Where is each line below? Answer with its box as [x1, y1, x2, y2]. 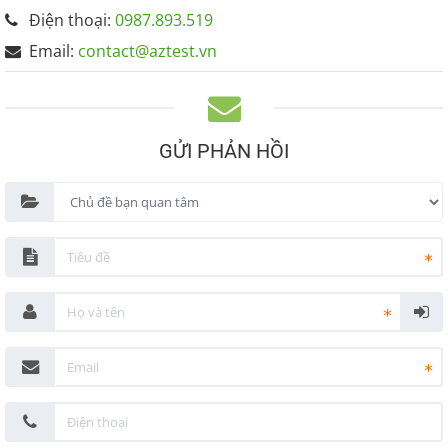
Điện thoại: [29, 9, 115, 32]
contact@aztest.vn [78, 40, 217, 63]
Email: [29, 40, 78, 63]
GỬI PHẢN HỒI [159, 139, 289, 164]
